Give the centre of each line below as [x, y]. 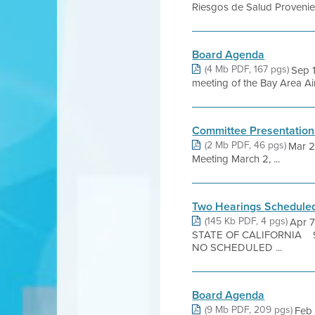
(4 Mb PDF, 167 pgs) [247, 69]
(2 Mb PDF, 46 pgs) [246, 145]
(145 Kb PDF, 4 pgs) [246, 221]
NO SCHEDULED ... [237, 247]
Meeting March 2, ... [236, 159]
